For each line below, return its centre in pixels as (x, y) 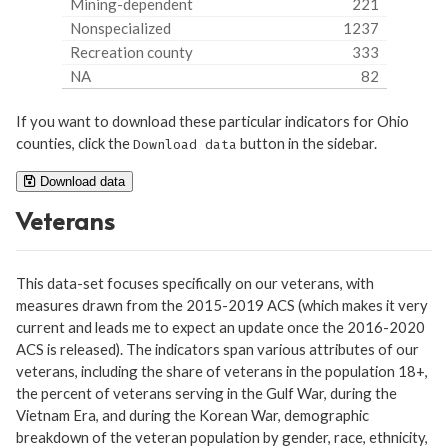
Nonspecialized (120, 27)
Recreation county (131, 51)
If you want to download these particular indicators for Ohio (212, 120)
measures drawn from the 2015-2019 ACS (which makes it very (222, 304)
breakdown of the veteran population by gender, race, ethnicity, (222, 436)
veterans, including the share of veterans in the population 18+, (222, 370)
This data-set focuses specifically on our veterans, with (195, 282)
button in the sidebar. (307, 142)
